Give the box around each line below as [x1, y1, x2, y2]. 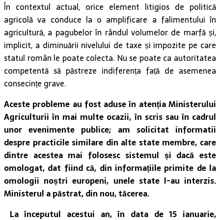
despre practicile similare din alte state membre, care [4, 136, 216, 149]
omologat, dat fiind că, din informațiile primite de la [4, 162, 216, 175]
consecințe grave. [4, 77, 66, 90]
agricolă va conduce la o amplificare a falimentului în [4, 13, 216, 27]
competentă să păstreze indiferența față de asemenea [4, 64, 216, 78]
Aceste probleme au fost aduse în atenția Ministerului [4, 98, 216, 111]
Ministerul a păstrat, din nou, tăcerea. [4, 187, 149, 200]
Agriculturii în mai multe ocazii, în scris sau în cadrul [4, 110, 216, 124]
